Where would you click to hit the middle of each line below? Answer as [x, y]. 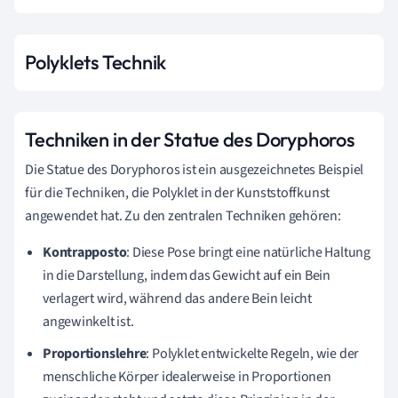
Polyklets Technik [96, 62]
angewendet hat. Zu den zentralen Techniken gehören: [183, 215]
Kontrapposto [85, 252]
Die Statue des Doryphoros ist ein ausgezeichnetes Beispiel [195, 169]
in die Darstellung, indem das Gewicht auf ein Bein [187, 275]
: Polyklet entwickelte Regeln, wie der [253, 353]
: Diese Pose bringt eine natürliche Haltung [248, 252]
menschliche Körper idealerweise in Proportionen [187, 376]
